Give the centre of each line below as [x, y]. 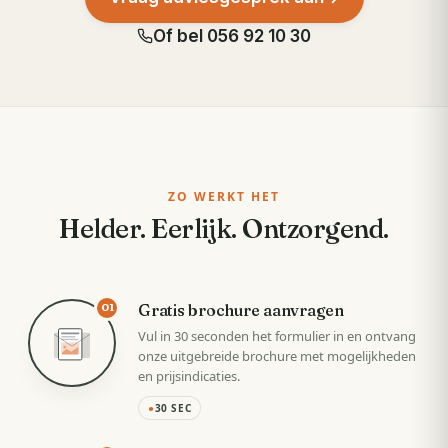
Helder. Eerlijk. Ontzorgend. [224, 228]
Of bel [180, 35]
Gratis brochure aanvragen [241, 309]
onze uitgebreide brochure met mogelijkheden [277, 355]
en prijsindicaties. [189, 375]
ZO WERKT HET [224, 196]
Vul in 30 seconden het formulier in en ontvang [277, 335]
